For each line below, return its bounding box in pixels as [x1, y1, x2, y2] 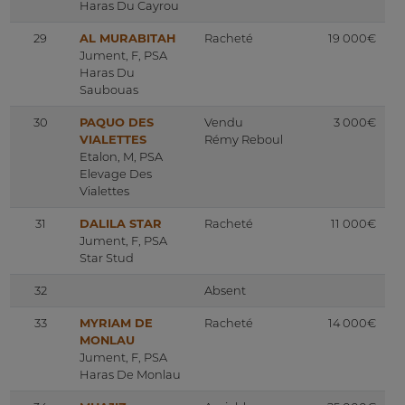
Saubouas [80, 82, 138, 98]
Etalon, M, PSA [80, 149, 163, 165]
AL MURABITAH [80, 31, 175, 46]
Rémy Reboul [204, 132, 283, 147]
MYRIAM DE [80, 316, 153, 331]
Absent [204, 283, 246, 298]
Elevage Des [80, 166, 152, 182]
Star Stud [80, 250, 134, 266]
